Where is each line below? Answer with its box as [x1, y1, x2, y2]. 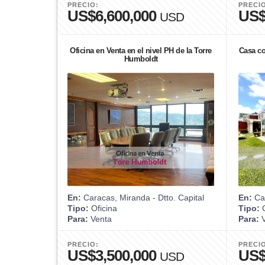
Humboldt [124, 54, 158, 63]
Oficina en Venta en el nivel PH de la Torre [70, 46, 212, 55]
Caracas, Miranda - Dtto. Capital [81, 192, 204, 202]
